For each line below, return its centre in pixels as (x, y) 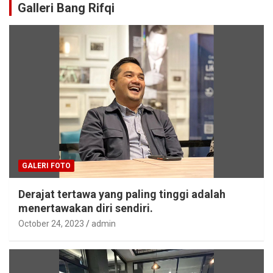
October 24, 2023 (51, 223)
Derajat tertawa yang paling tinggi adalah (122, 194)
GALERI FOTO (46, 165)
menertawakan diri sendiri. (86, 208)
